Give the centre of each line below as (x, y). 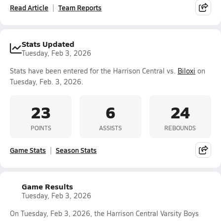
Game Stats (28, 150)
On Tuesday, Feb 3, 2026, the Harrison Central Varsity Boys (104, 213)
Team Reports (80, 7)
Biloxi (186, 71)
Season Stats (76, 150)
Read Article (29, 7)
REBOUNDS (180, 128)
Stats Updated (48, 44)
